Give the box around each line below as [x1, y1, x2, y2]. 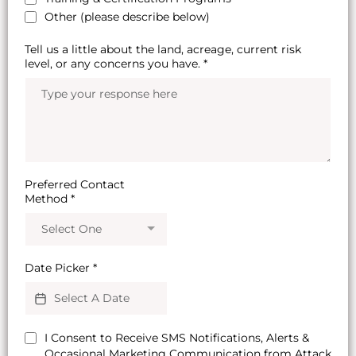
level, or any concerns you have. [25, 56, 203, 72]
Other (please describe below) [44, 10, 210, 25]
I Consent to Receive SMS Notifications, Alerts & [44, 331, 309, 346]
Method [25, 192, 71, 207]
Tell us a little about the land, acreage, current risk [25, 42, 301, 57]
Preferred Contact [25, 177, 125, 192]
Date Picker [25, 261, 93, 276]
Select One [41, 222, 102, 237]
